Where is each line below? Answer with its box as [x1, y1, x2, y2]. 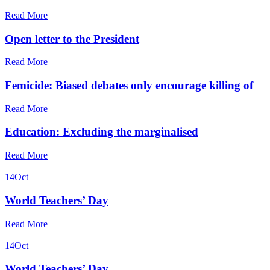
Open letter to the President [5, 32, 139, 45]
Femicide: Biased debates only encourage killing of [5, 79, 253, 92]
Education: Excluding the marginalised [5, 125, 198, 139]
